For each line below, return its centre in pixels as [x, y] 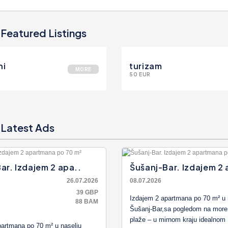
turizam [146, 66]
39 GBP [87, 192]
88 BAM [87, 201]
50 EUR [140, 74]
